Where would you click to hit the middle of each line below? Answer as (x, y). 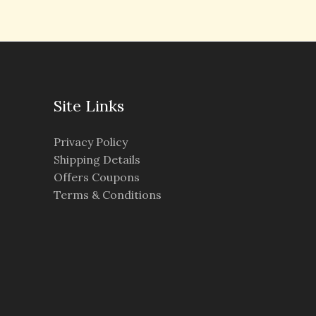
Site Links (89, 105)
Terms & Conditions (107, 194)
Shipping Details (97, 159)
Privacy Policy (90, 141)
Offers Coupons (96, 177)
